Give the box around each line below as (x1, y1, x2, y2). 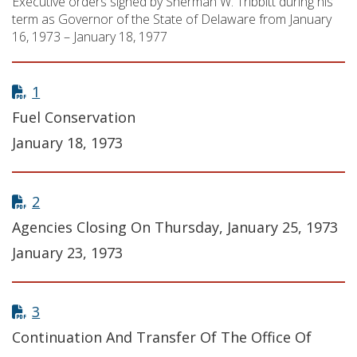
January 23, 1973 (12, 243, 123, 263)
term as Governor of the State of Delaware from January (12, 10, 331, 29)
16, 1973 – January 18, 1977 (12, 28, 167, 46)
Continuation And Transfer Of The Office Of (12, 328, 312, 347)
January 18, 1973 (12, 133, 123, 153)
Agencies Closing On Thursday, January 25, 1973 (12, 218, 338, 237)
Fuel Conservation (12, 108, 135, 127)
